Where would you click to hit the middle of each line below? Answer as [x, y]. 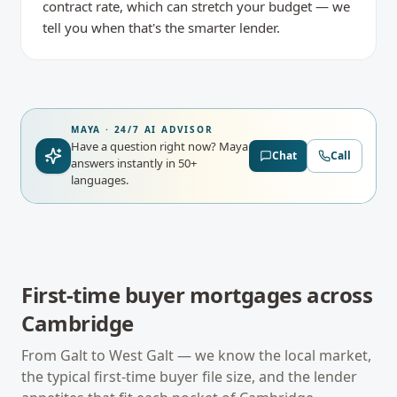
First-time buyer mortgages [162, 295]
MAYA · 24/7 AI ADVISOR [142, 129]
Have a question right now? [145, 146]
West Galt [141, 355]
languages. [100, 180]
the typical [58, 377]
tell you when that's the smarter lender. [161, 27]
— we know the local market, [272, 355]
